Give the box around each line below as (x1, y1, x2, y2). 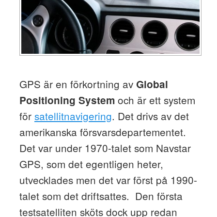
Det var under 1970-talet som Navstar (19, 140, 191, 155)
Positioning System (19, 93, 115, 108)
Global (136, 77, 168, 92)
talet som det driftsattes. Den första (19, 188, 183, 203)
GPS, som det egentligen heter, (19, 156, 163, 171)
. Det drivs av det (111, 108, 189, 124)
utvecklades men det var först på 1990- (19, 172, 197, 187)
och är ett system (114, 93, 195, 108)
